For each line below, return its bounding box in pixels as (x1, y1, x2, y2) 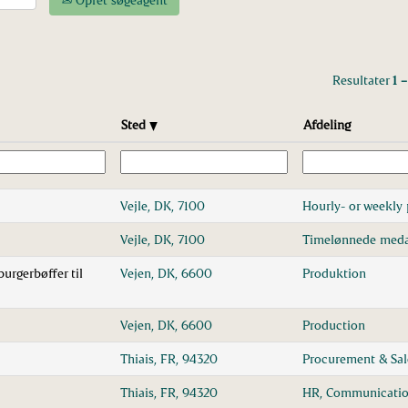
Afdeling (303, 117, 351, 132)
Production (302, 317, 365, 332)
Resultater (332, 72, 393, 87)
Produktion (302, 265, 366, 280)
